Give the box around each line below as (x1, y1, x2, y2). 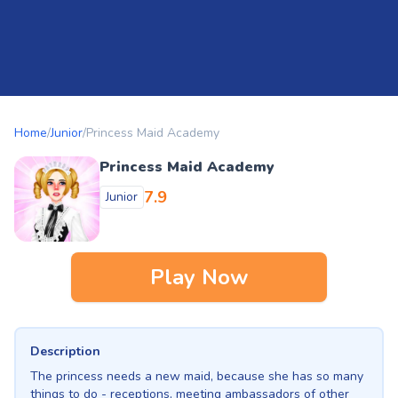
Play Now (150, 263, 248, 291)
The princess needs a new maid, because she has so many (30, 368, 363, 385)
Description (30, 343, 100, 360)
